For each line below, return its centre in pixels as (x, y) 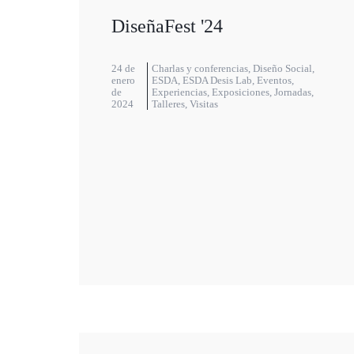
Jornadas (292, 92)
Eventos (274, 81)
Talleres (168, 104)
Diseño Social (282, 69)
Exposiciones (240, 92)
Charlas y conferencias (200, 69)
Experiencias (179, 92)
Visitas (203, 104)
